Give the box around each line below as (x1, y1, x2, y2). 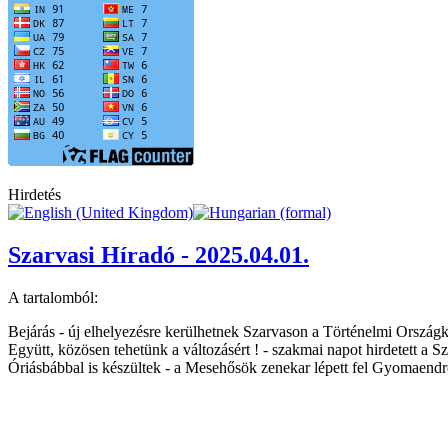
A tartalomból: (8, 288, 98, 306)
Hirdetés (8, 186, 61, 203)
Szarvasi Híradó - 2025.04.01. (8, 241, 309, 268)
